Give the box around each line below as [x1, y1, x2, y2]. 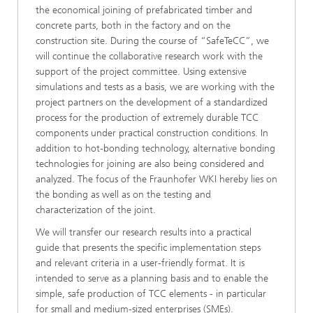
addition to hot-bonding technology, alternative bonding [36, 143, 275, 154]
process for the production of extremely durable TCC [36, 112, 259, 124]
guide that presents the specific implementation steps [36, 242, 261, 254]
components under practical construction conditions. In [36, 127, 268, 139]
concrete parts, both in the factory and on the [36, 20, 231, 31]
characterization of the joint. [36, 204, 156, 216]
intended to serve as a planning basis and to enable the [36, 272, 268, 284]
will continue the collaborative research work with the [36, 50, 263, 62]
